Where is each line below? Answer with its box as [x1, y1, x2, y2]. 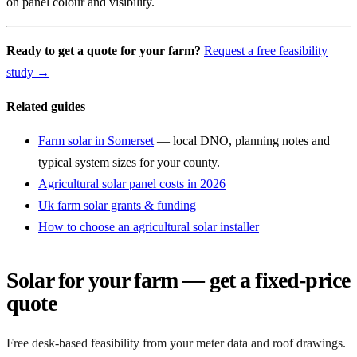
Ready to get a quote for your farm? [6, 44, 201, 57]
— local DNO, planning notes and [154, 134, 330, 147]
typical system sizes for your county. [38, 155, 220, 169]
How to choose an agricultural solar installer [38, 220, 259, 233]
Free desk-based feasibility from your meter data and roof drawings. [6, 336, 346, 351]
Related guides [6, 100, 85, 113]
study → [6, 65, 49, 79]
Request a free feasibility [204, 44, 328, 57]
